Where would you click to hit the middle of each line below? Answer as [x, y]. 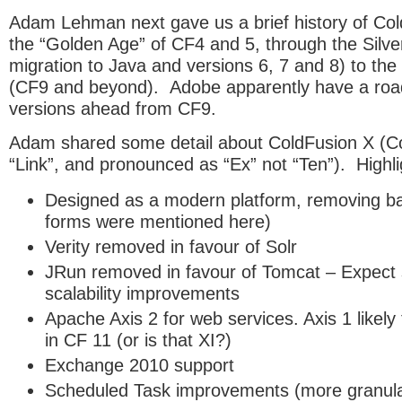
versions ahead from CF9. [113, 108]
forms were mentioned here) [158, 221]
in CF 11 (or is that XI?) [138, 340]
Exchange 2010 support [140, 365]
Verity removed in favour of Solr [171, 246]
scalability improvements [142, 293]
